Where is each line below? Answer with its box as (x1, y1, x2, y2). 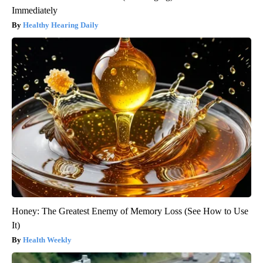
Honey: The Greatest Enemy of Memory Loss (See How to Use (12, 206, 248, 217)
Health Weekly (23, 235, 72, 245)
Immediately (12, 5, 58, 16)
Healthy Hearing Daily (23, 21, 99, 30)
